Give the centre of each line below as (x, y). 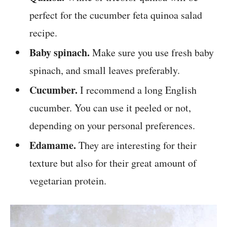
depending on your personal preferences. (112, 126)
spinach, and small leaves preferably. (105, 70)
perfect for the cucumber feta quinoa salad (116, 15)
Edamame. (53, 145)
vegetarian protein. (68, 181)
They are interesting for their (137, 145)
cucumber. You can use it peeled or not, (110, 108)
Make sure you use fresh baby (152, 53)
